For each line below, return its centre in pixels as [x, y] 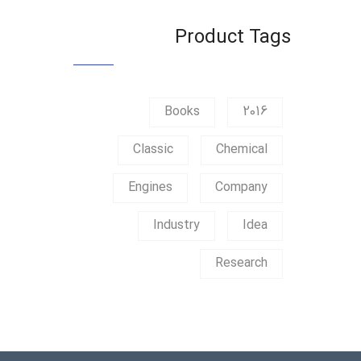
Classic [153, 150]
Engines [150, 188]
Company [241, 188]
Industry [176, 226]
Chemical [242, 150]
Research [241, 264]
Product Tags [233, 38]
